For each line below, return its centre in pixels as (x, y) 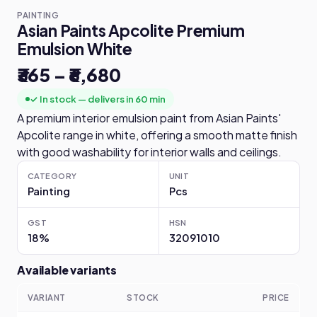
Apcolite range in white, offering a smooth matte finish (157, 135)
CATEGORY (52, 175)
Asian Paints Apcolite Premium (131, 30)
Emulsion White (75, 49)
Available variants (67, 270)
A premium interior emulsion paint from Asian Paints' (149, 118)
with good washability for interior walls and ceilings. (149, 152)
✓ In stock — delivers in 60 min (98, 99)
